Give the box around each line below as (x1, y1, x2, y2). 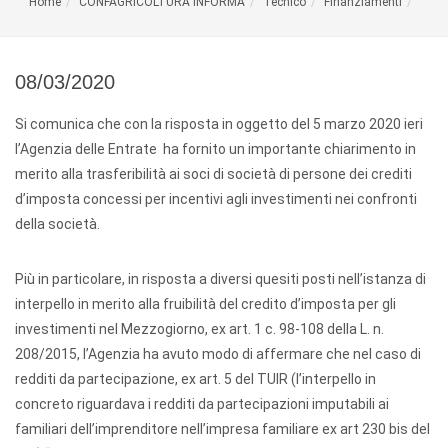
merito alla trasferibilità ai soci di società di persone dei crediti (15, 166, 412, 182)
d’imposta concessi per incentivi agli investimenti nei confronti (15, 191, 417, 207)
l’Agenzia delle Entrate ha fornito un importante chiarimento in (15, 141, 416, 157)
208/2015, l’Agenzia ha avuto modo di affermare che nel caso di (15, 346, 421, 362)
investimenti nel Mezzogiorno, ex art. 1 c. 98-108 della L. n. (15, 321, 384, 337)
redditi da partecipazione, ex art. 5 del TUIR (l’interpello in (15, 371, 376, 387)
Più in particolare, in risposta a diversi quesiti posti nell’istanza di (15, 271, 426, 287)
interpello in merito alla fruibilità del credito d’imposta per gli (15, 296, 396, 312)
